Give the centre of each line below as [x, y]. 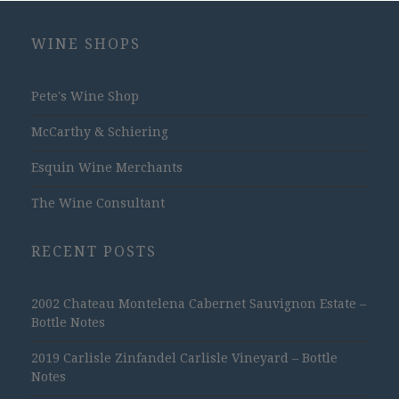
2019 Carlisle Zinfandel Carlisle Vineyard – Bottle [184, 358]
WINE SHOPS [86, 44]
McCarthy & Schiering [100, 131]
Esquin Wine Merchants [107, 167]
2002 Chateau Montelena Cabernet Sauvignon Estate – [199, 303]
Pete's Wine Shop [85, 96]
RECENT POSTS [94, 251]
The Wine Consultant [98, 203]
